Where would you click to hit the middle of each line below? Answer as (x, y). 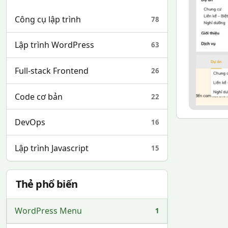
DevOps (30, 122)
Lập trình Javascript (52, 148)
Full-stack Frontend (52, 70)
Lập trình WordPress (54, 45)
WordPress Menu (48, 211)
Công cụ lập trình (48, 19)
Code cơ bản (39, 96)
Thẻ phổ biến (47, 184)
